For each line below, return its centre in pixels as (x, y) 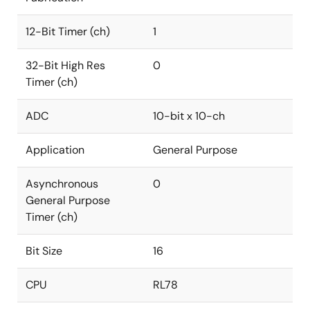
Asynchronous (62, 184)
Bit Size (44, 251)
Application (55, 150)
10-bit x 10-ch (189, 116)
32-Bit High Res (65, 65)
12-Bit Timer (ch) (68, 31)
